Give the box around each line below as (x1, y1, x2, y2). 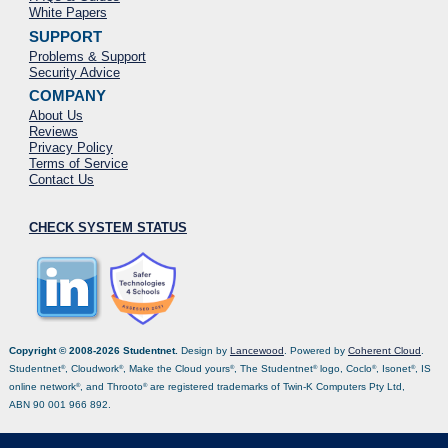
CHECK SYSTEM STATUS (28, 219, 187, 235)
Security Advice (28, 64, 120, 80)
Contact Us (28, 171, 94, 187)
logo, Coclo (316, 362, 372, 374)
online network (8, 380, 76, 392)
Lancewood (229, 344, 284, 356)
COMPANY (28, 86, 106, 104)
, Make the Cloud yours (122, 362, 230, 374)
